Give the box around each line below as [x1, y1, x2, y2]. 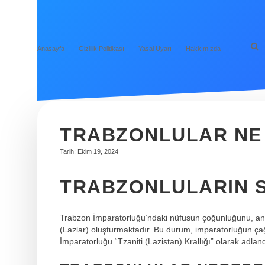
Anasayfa [37, 44, 64, 52]
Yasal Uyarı [138, 44, 172, 52]
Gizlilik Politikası [79, 44, 124, 52]
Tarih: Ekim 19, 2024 [60, 148, 118, 155]
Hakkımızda [186, 44, 221, 52]
